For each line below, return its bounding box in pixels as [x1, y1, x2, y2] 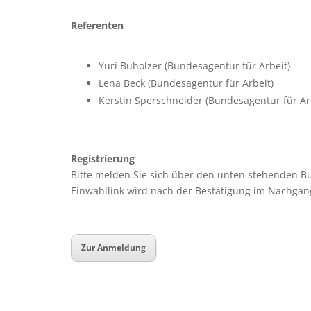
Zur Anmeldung [81, 242, 146, 254]
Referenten [71, 19, 124, 33]
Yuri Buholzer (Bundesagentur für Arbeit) [99, 59, 290, 73]
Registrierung [71, 152, 135, 166]
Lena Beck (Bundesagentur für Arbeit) [99, 76, 274, 90]
